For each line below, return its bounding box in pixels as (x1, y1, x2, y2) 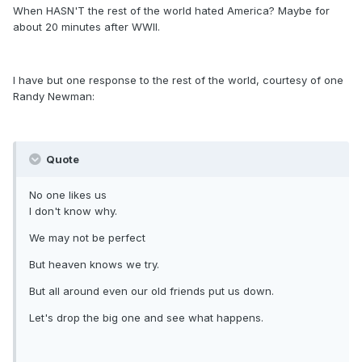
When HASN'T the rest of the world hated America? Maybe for (13, 4, 330, 18)
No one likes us (29, 188, 107, 202)
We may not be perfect (29, 231, 145, 245)
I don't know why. (29, 204, 117, 218)
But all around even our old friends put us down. (29, 284, 274, 298)
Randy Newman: (13, 90, 95, 103)
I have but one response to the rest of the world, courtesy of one (13, 74, 343, 87)
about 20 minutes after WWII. (13, 20, 160, 34)
